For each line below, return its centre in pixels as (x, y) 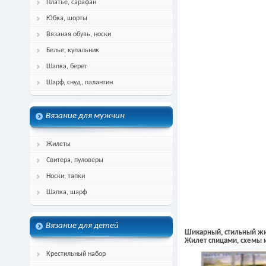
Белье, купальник (73, 50)
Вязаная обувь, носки (79, 34)
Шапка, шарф (66, 192)
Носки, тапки (66, 176)
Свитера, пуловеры (75, 160)
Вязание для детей (82, 226)
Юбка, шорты (67, 18)
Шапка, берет (67, 66)
